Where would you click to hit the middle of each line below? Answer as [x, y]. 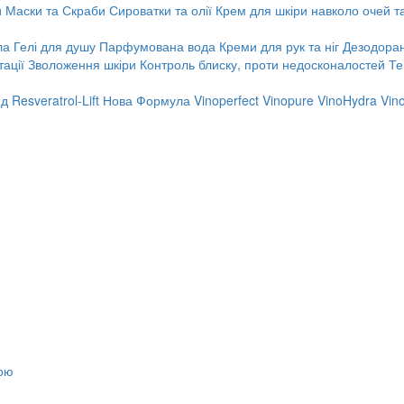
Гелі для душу [55, 46]
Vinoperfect [226, 100]
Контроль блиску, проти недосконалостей [262, 64]
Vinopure [288, 100]
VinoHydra [347, 100]
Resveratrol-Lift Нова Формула [101, 100]
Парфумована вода [157, 46]
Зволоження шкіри [82, 64]
